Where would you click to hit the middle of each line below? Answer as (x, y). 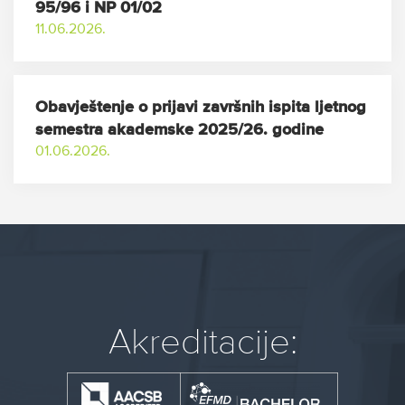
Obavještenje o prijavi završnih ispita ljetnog (201, 108)
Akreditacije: (202, 344)
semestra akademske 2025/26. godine (179, 130)
